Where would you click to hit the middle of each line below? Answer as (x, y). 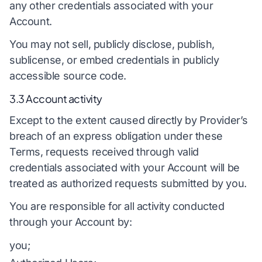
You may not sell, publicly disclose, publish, (112, 44)
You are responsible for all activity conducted (117, 206)
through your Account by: (71, 222)
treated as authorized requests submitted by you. (128, 183)
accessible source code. (68, 76)
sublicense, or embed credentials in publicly (114, 60)
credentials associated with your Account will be (125, 167)
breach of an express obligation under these (116, 136)
